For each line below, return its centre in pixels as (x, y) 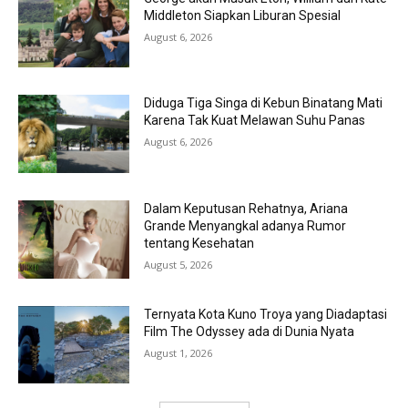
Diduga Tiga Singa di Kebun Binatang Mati (264, 103)
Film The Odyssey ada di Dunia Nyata (250, 331)
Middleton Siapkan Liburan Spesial (243, 15)
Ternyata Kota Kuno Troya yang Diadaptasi (266, 314)
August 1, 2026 (178, 352)
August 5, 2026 (178, 265)
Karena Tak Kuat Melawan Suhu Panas (255, 121)
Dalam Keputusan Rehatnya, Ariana (246, 209)
